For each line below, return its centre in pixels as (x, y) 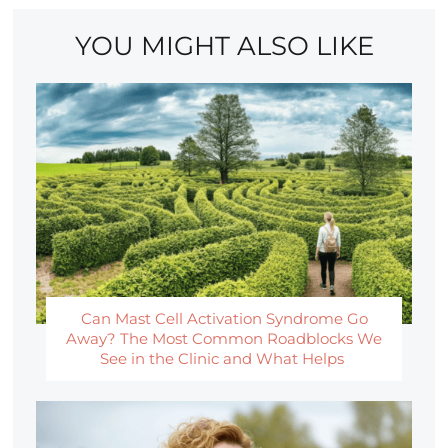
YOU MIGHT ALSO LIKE (224, 46)
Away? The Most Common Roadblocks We (224, 338)
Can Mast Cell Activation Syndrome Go (224, 318)
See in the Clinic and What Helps (224, 358)
